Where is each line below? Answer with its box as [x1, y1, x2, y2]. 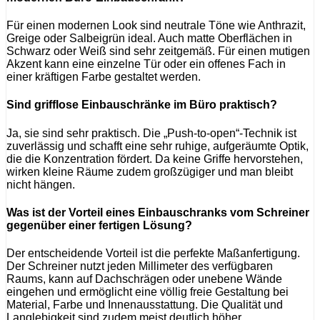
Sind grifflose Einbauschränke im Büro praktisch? [6, 99, 277, 111]
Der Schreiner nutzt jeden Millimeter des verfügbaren [6, 260, 273, 273]
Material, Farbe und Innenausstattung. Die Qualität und [6, 299, 283, 311]
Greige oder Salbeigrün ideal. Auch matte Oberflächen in [6, 32, 292, 45]
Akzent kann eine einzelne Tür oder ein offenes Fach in [6, 58, 286, 71]
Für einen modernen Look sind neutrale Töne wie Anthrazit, [6, 19, 306, 32]
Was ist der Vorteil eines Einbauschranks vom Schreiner [6, 206, 309, 219]
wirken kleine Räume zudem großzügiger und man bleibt [6, 165, 293, 178]
